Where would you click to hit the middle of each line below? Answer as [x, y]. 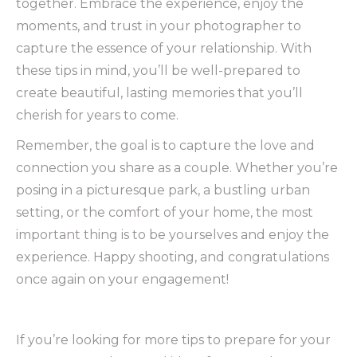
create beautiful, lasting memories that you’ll [159, 93]
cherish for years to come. [97, 116]
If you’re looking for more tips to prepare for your [173, 340]
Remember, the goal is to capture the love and [165, 146]
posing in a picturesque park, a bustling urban [163, 190]
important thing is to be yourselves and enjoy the [173, 235]
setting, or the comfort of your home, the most [165, 213]
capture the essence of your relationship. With [164, 49]
